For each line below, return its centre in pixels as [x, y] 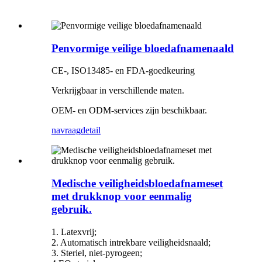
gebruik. [72, 209]
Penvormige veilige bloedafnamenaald [143, 48]
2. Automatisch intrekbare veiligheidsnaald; [131, 242]
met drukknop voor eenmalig [122, 196]
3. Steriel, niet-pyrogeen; [97, 253]
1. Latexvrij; [74, 232]
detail [91, 130]
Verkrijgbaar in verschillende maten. [118, 91]
